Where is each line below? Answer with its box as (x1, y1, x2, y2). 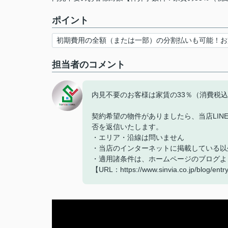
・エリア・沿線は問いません (92, 133, 184, 141)
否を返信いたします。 (92, 123, 163, 131)
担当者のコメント (52, 60, 125, 70)
